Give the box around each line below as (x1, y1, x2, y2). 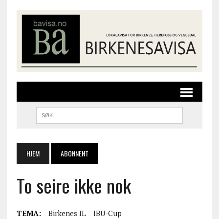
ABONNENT (60, 148, 88, 158)
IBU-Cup (93, 208, 122, 218)
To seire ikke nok (16, 171, 131, 199)
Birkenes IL (48, 208, 86, 218)
